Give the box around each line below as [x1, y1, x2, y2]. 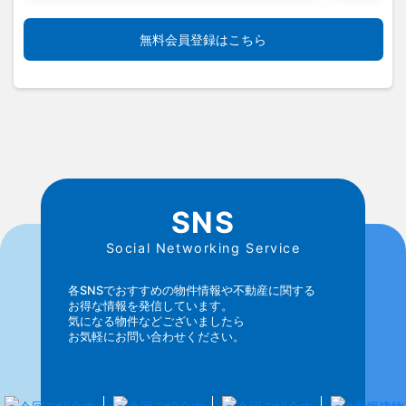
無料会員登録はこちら [140, 31, 266, 47]
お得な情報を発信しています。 [67, 298, 233, 313]
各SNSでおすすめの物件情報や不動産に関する [67, 283, 315, 297]
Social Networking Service [105, 239, 301, 256]
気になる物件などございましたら [67, 314, 245, 328]
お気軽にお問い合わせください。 [67, 329, 245, 343]
